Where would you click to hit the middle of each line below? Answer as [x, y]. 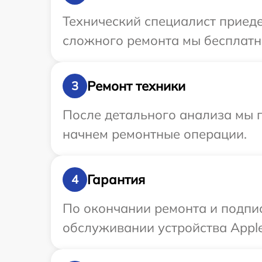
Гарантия [116, 179]
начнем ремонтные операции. [155, 134]
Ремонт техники [136, 86]
